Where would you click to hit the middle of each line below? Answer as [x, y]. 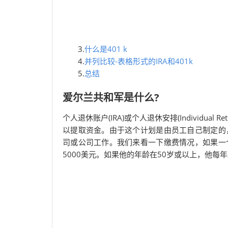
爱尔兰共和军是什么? [111, 97]
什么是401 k [106, 49]
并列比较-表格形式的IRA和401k [139, 61]
